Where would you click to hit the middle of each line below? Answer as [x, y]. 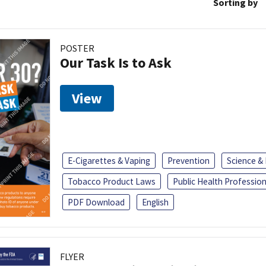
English [155, 202]
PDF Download [96, 202]
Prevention [189, 161]
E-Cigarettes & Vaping [109, 161]
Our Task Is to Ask [116, 62]
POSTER [77, 48]
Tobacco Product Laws [112, 182]
